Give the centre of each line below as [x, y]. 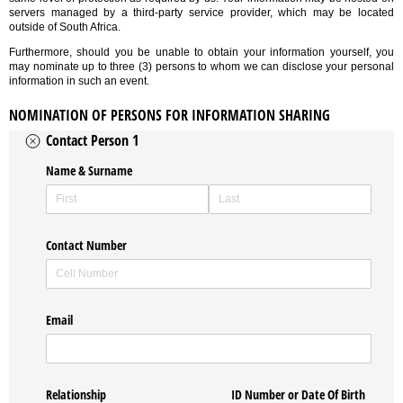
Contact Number [87, 245]
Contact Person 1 [93, 141]
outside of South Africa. [65, 27]
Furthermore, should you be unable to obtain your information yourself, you [201, 53]
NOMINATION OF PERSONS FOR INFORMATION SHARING [170, 115]
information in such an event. [79, 81]
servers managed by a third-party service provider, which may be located [201, 13]
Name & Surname [90, 170]
